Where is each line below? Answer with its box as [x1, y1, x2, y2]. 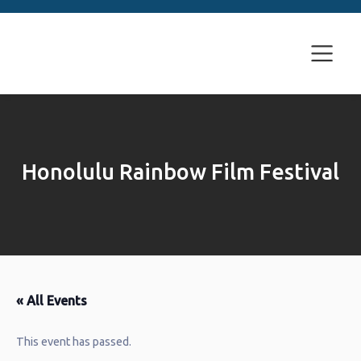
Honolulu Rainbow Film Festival [22, 160, 339, 184]
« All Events [16, 293, 87, 308]
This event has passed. [16, 335, 131, 348]
